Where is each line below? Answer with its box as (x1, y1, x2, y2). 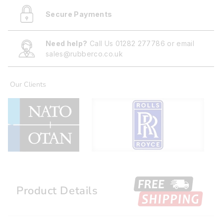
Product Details (16, 183, 98, 199)
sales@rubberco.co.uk (46, 50, 123, 58)
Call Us (87, 39, 115, 48)
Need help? (46, 39, 88, 48)
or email (165, 39, 195, 48)
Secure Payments (46, 9, 112, 18)
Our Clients (10, 79, 47, 89)
